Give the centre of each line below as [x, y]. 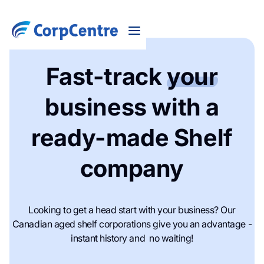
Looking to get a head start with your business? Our [132, 210]
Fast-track [107, 76]
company [132, 168]
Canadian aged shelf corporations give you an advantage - [132, 224]
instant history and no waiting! [132, 238]
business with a [132, 107]
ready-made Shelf [132, 138]
